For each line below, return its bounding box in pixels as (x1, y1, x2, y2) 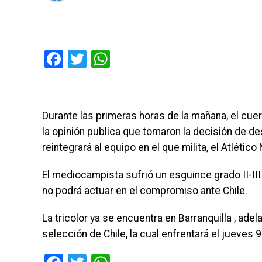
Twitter (87, 48, 144, 71)
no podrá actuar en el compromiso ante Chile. (42, 185, 247, 197)
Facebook (63, 48, 141, 71)
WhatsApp (110, 48, 194, 71)
